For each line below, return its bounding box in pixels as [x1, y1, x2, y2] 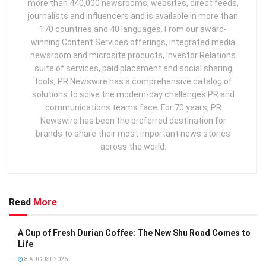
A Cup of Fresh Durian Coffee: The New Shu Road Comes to [18, 227, 251, 237]
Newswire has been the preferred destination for [40, 115, 226, 125]
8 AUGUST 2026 [23, 255, 68, 262]
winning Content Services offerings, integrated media [31, 37, 235, 47]
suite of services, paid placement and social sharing [34, 63, 232, 73]
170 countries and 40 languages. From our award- [39, 24, 227, 34]
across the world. [100, 141, 166, 151]
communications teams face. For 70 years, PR [45, 102, 221, 112]
